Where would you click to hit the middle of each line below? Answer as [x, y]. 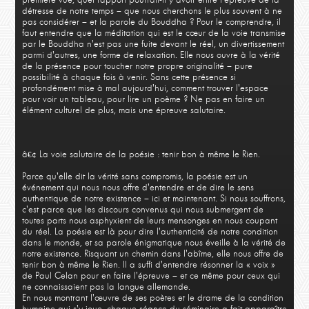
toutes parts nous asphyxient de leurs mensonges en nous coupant [149, 221]
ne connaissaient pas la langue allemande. [106, 287]
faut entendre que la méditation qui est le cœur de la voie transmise [153, 33]
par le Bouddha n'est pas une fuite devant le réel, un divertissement [153, 44]
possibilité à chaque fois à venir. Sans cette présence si [129, 77]
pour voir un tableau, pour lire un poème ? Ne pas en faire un [143, 99]
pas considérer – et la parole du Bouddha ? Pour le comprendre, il [151, 22]
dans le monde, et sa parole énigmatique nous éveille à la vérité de [153, 243]
